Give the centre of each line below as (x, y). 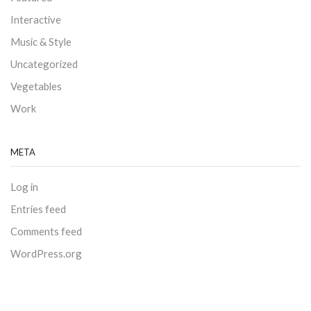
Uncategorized (44, 64)
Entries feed (38, 209)
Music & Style (41, 41)
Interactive (36, 19)
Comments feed (46, 231)
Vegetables (36, 86)
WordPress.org (46, 253)
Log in (24, 186)
